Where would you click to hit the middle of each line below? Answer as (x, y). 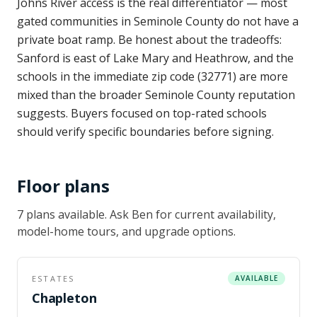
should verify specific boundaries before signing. (145, 132)
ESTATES (53, 278)
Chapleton (64, 298)
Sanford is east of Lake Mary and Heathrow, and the (155, 58)
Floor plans (63, 186)
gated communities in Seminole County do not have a (158, 21)
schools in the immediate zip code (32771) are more (152, 76)
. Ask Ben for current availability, (190, 214)
